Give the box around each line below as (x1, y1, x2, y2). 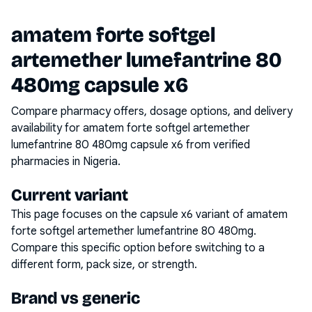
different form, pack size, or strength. (11, 258, 197, 272)
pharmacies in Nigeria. (11, 155, 120, 169)
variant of (193, 208, 247, 221)
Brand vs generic (11, 288, 140, 308)
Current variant (11, 185, 128, 205)
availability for (11, 121, 83, 135)
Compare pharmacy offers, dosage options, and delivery (11, 104, 292, 118)
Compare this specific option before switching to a (11, 241, 265, 255)
